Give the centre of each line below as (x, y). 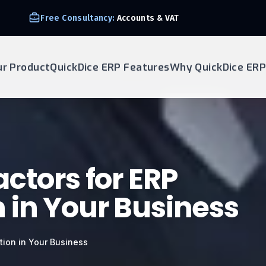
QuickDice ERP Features (110, 67)
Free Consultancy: (78, 18)
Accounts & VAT (147, 18)
